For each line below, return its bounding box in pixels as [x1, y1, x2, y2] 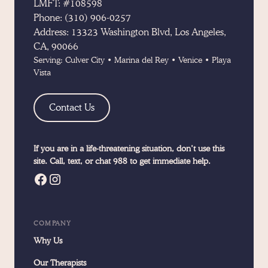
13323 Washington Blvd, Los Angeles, [71, 26, 227, 38]
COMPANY [33, 219, 72, 228]
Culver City [65, 55, 105, 65]
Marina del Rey [114, 55, 169, 65]
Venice [178, 55, 203, 65]
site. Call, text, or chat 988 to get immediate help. [33, 156, 211, 166]
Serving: [33, 55, 66, 65]
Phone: [33, 12, 65, 24]
